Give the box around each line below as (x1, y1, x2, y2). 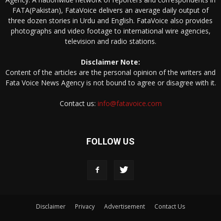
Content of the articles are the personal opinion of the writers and (5, 67, 216, 77)
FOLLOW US (86, 136, 135, 147)
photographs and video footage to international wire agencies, (10, 26, 211, 36)
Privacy (75, 202, 95, 211)
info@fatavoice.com (97, 98, 162, 108)
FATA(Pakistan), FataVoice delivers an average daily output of (12, 5, 209, 15)
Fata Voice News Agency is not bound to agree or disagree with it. (5, 77, 216, 87)
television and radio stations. (65, 36, 156, 46)
